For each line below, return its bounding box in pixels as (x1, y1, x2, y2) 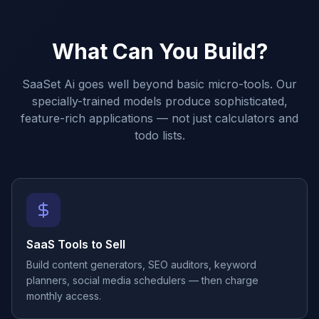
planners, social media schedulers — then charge (26, 274, 258, 286)
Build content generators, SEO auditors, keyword (26, 258, 256, 271)
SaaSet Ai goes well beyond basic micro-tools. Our (22, 77, 297, 91)
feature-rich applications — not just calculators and (21, 111, 298, 125)
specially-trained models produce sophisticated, (31, 94, 288, 108)
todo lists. (134, 128, 185, 142)
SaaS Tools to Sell (26, 237, 125, 251)
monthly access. (26, 290, 101, 302)
